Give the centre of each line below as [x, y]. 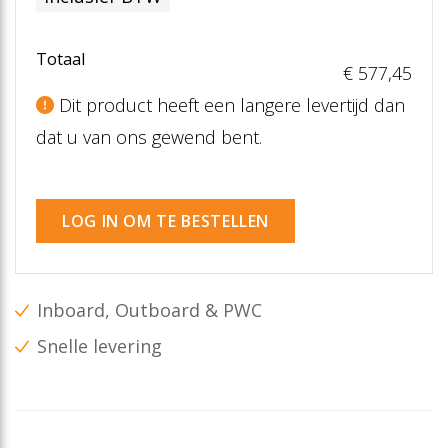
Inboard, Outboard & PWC [149, 309]
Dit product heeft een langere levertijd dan [229, 104]
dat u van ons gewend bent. [149, 136]
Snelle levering [99, 346]
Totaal [60, 58]
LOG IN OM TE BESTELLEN [166, 220]
